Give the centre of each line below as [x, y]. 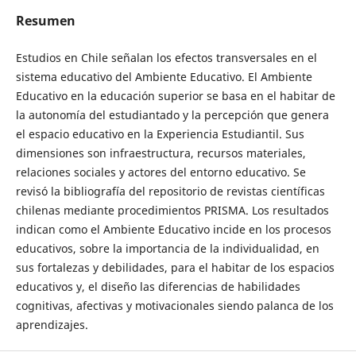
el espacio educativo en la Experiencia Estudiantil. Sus [160, 134]
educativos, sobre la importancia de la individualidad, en [167, 249]
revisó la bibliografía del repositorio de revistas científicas [170, 192]
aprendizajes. [52, 325]
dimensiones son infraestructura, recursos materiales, [161, 153]
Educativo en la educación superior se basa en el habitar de [175, 96]
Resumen [45, 21]
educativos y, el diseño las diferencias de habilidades [158, 287]
